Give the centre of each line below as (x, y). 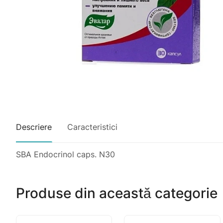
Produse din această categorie (117, 193)
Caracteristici (92, 127)
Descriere (34, 127)
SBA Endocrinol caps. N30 (65, 154)
